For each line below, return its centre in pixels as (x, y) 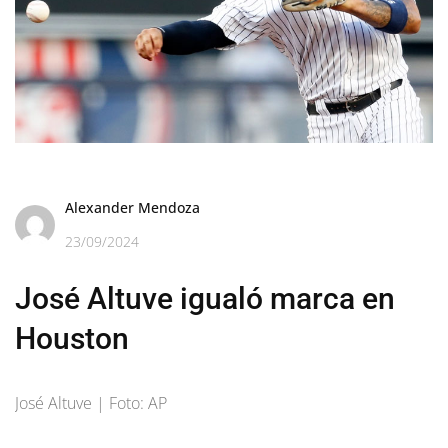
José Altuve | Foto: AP (91, 402)
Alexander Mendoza (132, 207)
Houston (72, 338)
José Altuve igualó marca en (205, 298)
